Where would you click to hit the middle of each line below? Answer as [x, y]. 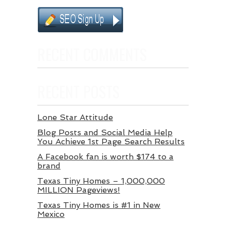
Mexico [51, 214]
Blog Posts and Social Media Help [105, 132]
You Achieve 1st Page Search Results [111, 142]
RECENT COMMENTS [92, 54]
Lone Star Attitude [75, 117]
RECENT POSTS [78, 92]
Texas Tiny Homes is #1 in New [99, 205]
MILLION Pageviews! [79, 190]
